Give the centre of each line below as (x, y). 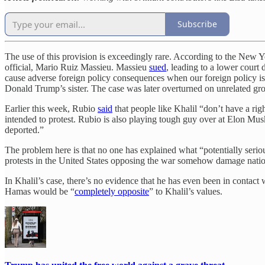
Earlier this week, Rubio (51, 108)
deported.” (24, 130)
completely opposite (112, 191)
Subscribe (197, 24)
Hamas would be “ (40, 191)
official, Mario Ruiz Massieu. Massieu (77, 67)
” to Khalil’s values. (186, 191)
